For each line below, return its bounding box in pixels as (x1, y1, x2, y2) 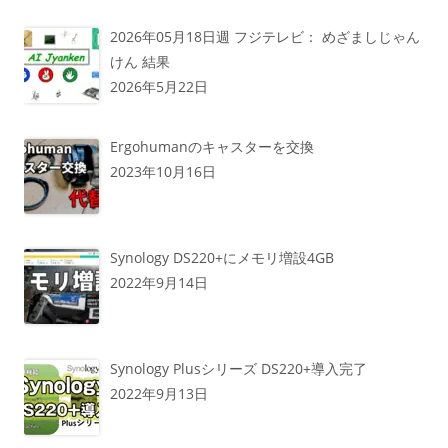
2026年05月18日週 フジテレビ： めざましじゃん (109, 26, 420, 46)
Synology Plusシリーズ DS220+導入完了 (109, 358, 367, 378)
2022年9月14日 (109, 273, 208, 293)
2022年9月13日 (109, 383, 208, 403)
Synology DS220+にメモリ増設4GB (109, 248, 334, 268)
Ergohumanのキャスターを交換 (109, 137, 314, 157)
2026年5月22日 (109, 76, 208, 96)
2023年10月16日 (109, 162, 216, 182)
